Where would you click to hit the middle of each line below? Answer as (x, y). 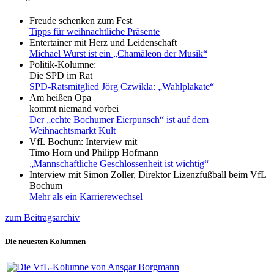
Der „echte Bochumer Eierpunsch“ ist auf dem (119, 119)
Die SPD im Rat (61, 75)
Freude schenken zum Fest (81, 20)
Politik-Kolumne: (63, 64)
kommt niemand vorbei (74, 108)
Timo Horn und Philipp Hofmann (94, 152)
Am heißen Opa (60, 97)
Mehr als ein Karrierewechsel (86, 196)
